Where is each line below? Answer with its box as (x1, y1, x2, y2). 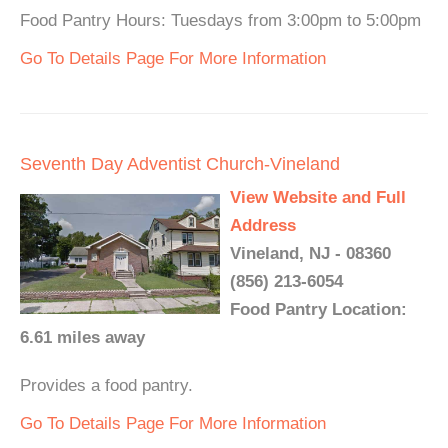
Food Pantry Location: (230, 300, 407, 319)
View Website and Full (230, 188, 406, 207)
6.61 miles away (20, 328, 145, 347)
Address (230, 216, 296, 235)
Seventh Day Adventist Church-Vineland (20, 154, 340, 174)
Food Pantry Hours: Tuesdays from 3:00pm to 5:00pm (20, 11, 421, 30)
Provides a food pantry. (20, 376, 193, 395)
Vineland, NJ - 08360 (230, 244, 391, 263)
